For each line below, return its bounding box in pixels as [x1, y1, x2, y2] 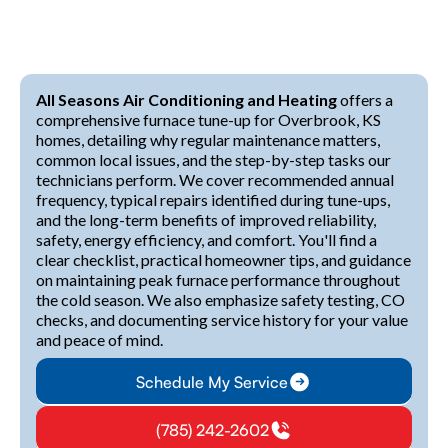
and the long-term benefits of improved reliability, [36, 210, 376, 229]
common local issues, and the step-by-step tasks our [36, 150, 391, 169]
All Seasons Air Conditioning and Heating [36, 90, 337, 109]
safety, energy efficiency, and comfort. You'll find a [36, 230, 377, 249]
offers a [337, 90, 393, 109]
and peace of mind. [36, 330, 163, 349]
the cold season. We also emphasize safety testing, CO [36, 290, 405, 309]
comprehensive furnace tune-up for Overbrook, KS [36, 110, 381, 129]
